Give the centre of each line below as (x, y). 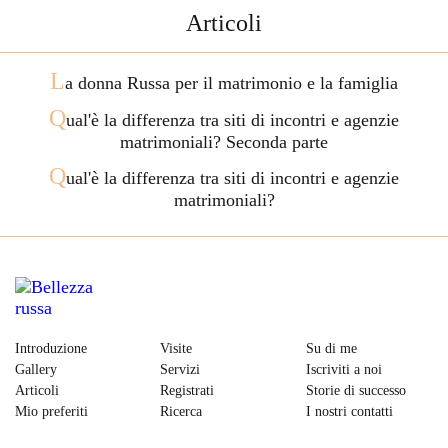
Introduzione (51, 348)
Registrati (187, 390)
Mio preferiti (51, 411)
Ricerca (181, 411)
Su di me (331, 348)
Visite (176, 348)
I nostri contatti (349, 411)
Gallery (36, 369)
